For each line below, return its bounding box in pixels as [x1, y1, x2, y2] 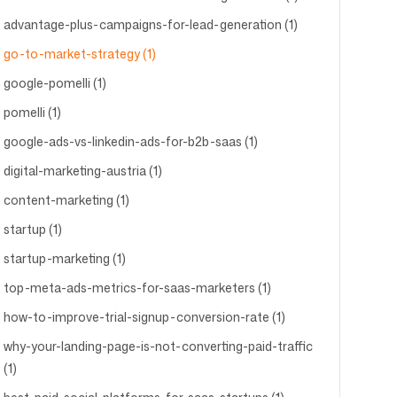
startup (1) [3, 221, 62, 237]
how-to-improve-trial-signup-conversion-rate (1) [3, 308, 285, 325]
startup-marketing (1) [3, 250, 126, 267]
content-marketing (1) [3, 191, 129, 208]
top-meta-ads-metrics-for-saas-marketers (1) [3, 279, 271, 296]
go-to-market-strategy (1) [3, 45, 156, 62]
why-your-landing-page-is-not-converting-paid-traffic [3, 338, 313, 354]
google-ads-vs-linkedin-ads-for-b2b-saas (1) [3, 133, 258, 150]
